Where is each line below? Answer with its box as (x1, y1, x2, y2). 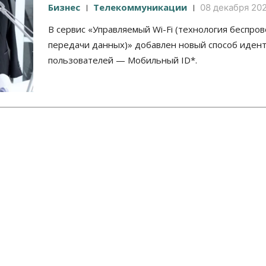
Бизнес (48, 1, 80, 14)
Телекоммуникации (93, 1, 187, 14)
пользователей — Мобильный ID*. (48, 54, 197, 66)
